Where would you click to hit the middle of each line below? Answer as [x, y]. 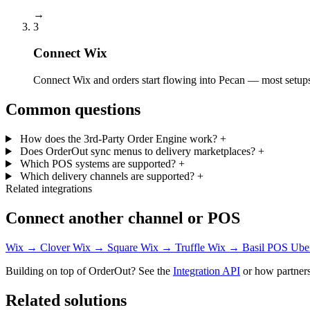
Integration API [207, 271]
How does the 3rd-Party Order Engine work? [118, 139]
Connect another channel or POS [123, 218]
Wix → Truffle [174, 247]
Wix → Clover [39, 247]
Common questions [73, 110]
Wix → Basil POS [249, 247]
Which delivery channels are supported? [107, 176]
